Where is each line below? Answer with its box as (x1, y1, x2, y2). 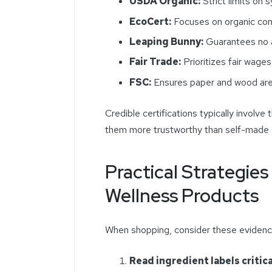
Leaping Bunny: (129, 35, 203, 49)
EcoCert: (129, 15, 171, 28)
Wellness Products (105, 183, 259, 208)
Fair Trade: (129, 55, 181, 69)
